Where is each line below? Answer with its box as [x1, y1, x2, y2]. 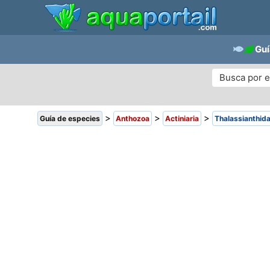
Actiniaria [165, 114, 199, 123]
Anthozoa [116, 114, 149, 123]
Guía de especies [40, 114, 100, 123]
